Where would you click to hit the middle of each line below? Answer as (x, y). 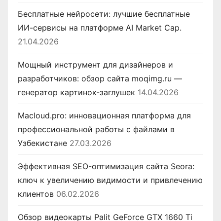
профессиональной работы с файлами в (96, 129)
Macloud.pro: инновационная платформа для (104, 116)
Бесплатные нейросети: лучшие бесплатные (104, 14)
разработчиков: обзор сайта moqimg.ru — (100, 79)
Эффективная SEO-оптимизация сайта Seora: (106, 166)
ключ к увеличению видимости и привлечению (110, 180)
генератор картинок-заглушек (76, 92)
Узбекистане (42, 143)
